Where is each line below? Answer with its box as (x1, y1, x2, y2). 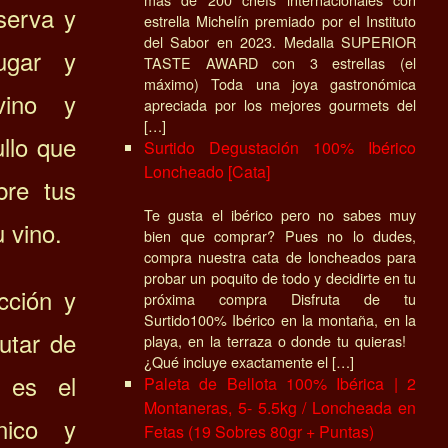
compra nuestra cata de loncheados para (144, 245, 416, 267)
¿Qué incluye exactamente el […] (144, 350, 354, 372)
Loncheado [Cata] (144, 159, 270, 183)
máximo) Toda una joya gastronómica (144, 72, 416, 94)
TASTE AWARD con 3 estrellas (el (144, 51, 416, 73)
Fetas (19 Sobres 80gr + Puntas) (144, 419, 374, 443)
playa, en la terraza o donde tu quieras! (144, 329, 416, 351)
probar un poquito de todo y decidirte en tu (144, 266, 416, 288)
